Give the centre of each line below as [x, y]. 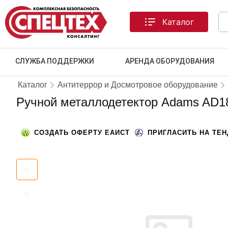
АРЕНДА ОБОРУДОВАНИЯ [170, 61]
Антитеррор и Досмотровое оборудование [138, 85]
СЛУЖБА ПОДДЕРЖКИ [55, 61]
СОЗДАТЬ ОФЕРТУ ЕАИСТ [82, 133]
